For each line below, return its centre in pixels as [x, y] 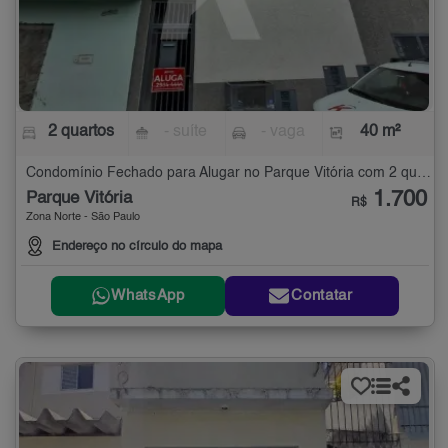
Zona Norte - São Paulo [83, 217]
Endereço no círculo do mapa [137, 246]
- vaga [282, 131]
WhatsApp [148, 296]
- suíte [186, 131]
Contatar [322, 296]
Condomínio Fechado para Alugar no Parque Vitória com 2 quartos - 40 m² [424, 172]
